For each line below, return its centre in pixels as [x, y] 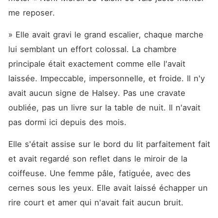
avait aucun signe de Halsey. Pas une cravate [97, 93]
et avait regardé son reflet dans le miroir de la [98, 159]
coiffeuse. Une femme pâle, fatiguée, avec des [99, 173]
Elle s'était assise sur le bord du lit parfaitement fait [109, 144]
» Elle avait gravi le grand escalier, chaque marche [106, 35]
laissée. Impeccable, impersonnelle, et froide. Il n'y [106, 78]
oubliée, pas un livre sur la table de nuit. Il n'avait [104, 108]
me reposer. [31, 13]
